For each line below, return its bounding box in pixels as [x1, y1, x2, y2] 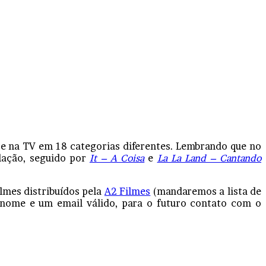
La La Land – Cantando [157, 151, 262, 164]
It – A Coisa [89, 151, 145, 164]
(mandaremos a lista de [150, 185, 262, 197]
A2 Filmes [104, 185, 151, 197]
